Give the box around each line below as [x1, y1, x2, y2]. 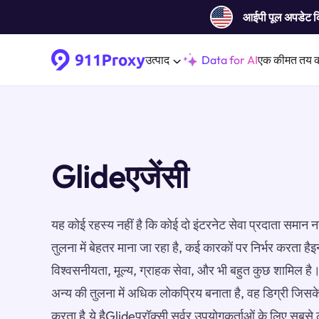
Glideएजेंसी [51, 157, 189, 196]
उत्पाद [145, 53, 169, 67]
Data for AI [202, 53, 258, 67]
